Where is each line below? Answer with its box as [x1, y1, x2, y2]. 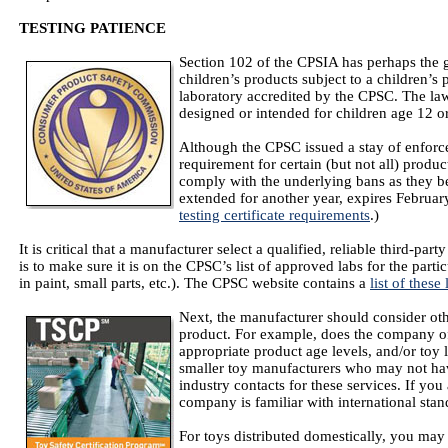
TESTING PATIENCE [19, 20, 166, 36]
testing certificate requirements [179, 207, 370, 223]
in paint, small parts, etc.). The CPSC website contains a [19, 275, 370, 291]
